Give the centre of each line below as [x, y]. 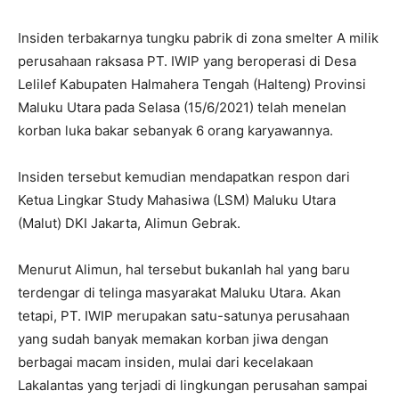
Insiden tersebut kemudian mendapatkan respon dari [184, 176]
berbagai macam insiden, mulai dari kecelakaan [166, 362]
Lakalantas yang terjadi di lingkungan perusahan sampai [193, 385]
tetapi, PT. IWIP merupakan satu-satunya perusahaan [184, 315]
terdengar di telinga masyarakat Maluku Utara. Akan [179, 292]
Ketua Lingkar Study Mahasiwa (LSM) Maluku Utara [177, 199]
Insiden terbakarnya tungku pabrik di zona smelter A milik [198, 37]
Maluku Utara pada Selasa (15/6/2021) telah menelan [182, 107]
